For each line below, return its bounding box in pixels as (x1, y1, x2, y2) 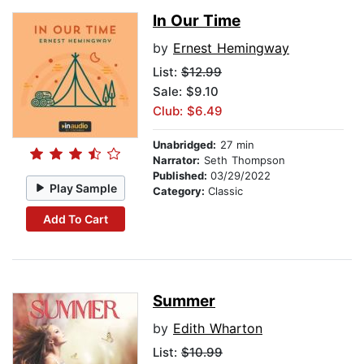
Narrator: (153, 154, 200, 167)
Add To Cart (42, 211, 108, 226)
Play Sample (50, 180, 118, 195)
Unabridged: (153, 138, 216, 152)
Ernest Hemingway (173, 40, 289, 57)
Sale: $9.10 (153, 84, 219, 100)
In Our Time (153, 11, 240, 31)
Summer (153, 292, 215, 311)
